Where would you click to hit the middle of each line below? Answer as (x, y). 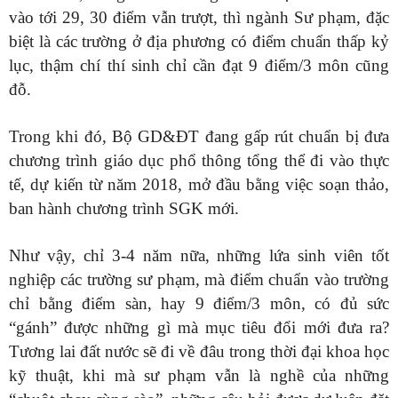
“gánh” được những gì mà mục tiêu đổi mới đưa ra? (199, 327)
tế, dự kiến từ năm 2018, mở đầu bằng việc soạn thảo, (199, 184)
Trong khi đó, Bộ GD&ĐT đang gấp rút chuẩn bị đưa (199, 136)
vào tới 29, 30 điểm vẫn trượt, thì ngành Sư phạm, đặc (199, 17)
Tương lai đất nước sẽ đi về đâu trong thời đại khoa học (199, 351)
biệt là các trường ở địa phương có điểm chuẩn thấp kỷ (199, 41)
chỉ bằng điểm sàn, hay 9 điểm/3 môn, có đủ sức (199, 303)
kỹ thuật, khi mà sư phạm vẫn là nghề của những (199, 375)
